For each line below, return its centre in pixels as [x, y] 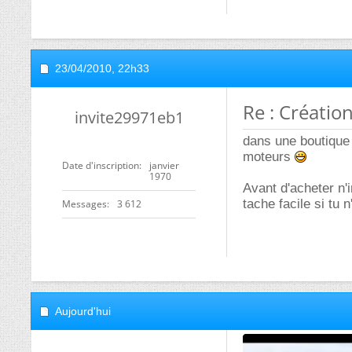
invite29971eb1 [129, 117]
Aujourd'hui [83, 311]
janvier [164, 165]
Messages [84, 204]
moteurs [269, 157]
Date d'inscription [101, 165]
